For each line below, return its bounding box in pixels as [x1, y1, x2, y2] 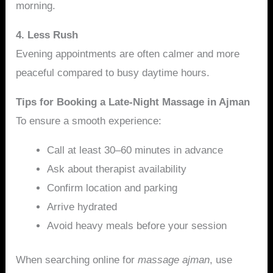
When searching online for [16, 254, 138, 266]
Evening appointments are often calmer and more [16, 48, 240, 60]
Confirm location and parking [47, 182, 178, 194]
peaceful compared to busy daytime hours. [16, 66, 210, 79]
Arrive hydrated [47, 200, 118, 213]
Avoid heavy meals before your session [47, 219, 227, 232]
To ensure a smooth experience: [16, 115, 162, 127]
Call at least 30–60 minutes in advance [47, 144, 224, 156]
